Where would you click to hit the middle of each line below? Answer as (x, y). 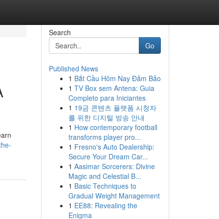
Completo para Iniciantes (107, 98)
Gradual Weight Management (114, 196)
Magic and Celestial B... (105, 176)
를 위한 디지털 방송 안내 (106, 117)
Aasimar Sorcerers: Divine (114, 166)
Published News (73, 68)
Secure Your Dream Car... (108, 156)
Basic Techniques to (105, 186)
